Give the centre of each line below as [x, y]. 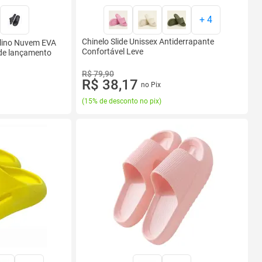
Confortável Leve [113, 51]
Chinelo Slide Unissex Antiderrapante [148, 42]
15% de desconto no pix [122, 101]
